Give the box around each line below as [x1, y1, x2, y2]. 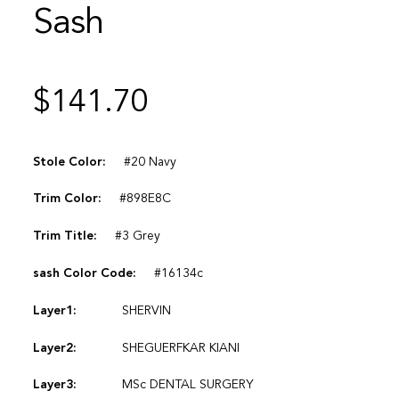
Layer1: [32, 304, 77, 317]
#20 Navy [123, 155, 176, 168]
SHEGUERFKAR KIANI [121, 341, 240, 354]
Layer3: [32, 379, 77, 392]
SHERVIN [121, 304, 171, 317]
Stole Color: [32, 155, 106, 168]
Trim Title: [32, 230, 97, 243]
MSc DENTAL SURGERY [121, 379, 253, 392]
